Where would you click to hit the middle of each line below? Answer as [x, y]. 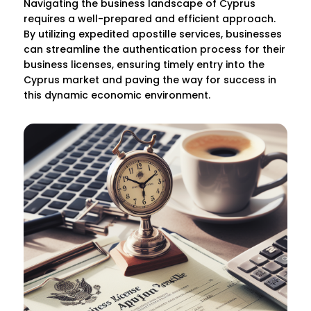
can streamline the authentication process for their [155, 50]
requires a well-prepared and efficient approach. [150, 19]
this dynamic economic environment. [117, 95]
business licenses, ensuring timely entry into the [144, 65]
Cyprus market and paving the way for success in [150, 80]
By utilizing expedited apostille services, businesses [153, 34]
